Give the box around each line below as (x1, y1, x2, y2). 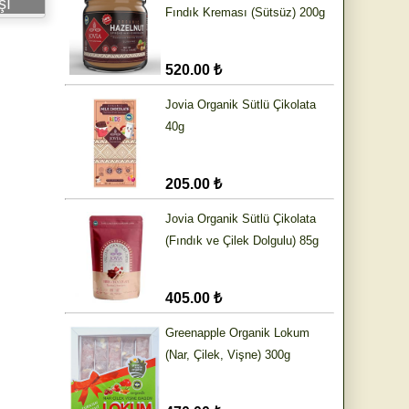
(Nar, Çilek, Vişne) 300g (165, 348, 290, 362)
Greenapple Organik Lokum (165, 326, 309, 341)
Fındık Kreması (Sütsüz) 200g (165, 5, 325, 20)
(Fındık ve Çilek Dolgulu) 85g (165, 234, 319, 248)
